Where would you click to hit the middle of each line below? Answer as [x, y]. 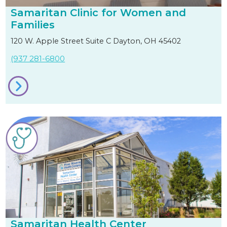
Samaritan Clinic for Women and [99, 13]
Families [33, 25]
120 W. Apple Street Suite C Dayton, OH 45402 [96, 41]
